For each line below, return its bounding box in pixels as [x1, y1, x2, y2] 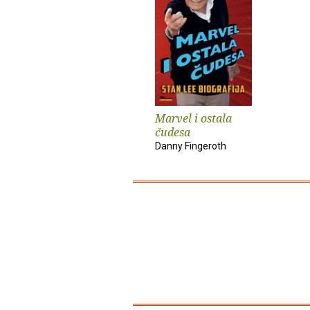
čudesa [155, 124, 190, 140]
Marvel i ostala [155, 110, 232, 126]
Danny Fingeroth [155, 140, 226, 152]
